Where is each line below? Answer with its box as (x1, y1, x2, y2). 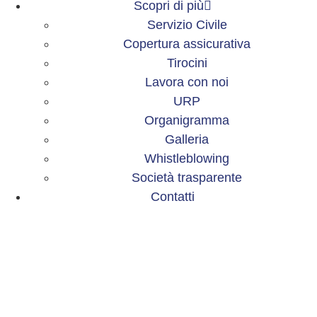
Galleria (165, 132, 209, 147)
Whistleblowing (144, 151, 229, 166)
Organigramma (144, 113, 229, 128)
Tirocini (166, 56, 207, 71)
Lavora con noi (145, 75, 229, 90)
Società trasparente (132, 171, 242, 185)
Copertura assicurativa (123, 37, 250, 52)
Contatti (151, 190, 195, 204)
